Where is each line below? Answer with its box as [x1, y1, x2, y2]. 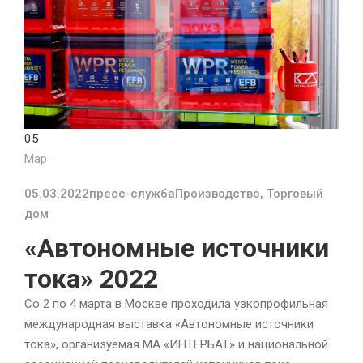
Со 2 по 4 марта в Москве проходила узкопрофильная [24, 297, 328, 312]
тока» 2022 [24, 263, 158, 295]
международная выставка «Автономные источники [24, 317, 314, 332]
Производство [175, 186, 260, 202]
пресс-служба [89, 186, 175, 202]
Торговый [267, 186, 323, 202]
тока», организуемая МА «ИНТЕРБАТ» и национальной [24, 337, 328, 352]
